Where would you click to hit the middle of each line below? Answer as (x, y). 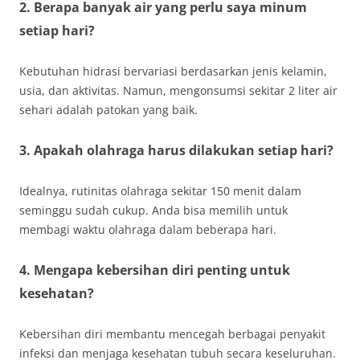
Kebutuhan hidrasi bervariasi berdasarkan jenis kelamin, (173, 71)
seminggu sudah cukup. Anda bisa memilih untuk (153, 210)
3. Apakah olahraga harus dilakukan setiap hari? (176, 150)
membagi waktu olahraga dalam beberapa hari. (148, 229)
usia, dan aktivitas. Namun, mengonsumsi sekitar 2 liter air (178, 90)
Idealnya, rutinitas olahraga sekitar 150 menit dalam (160, 191)
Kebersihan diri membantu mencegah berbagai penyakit (172, 334)
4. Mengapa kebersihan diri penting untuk (155, 270)
